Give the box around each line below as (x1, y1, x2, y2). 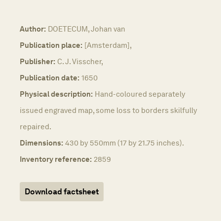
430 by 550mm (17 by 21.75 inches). (65, 138, 184, 147)
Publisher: (20, 56, 55, 66)
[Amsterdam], (84, 40, 132, 50)
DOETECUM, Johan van (48, 24, 125, 34)
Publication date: (20, 73, 79, 82)
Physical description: (20, 89, 93, 99)
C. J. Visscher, (57, 56, 103, 66)
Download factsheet (25, 186, 99, 196)
